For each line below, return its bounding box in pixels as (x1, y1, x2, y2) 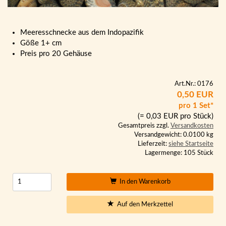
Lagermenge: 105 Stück (145, 149, 213, 156)
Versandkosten (171, 122, 213, 129)
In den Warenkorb (116, 178, 171, 185)
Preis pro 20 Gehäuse (20, 50, 92, 58)
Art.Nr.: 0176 (175, 80, 213, 87)
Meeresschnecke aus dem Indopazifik (20, 29, 144, 36)
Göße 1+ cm (20, 39, 62, 47)
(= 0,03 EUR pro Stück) (138, 112, 213, 120)
